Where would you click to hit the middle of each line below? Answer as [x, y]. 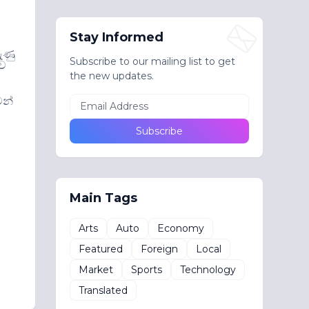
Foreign [159, 249]
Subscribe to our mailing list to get [152, 61]
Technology [208, 269]
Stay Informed [116, 37]
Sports [146, 269]
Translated [103, 290]
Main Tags [103, 198]
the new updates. [111, 76]
